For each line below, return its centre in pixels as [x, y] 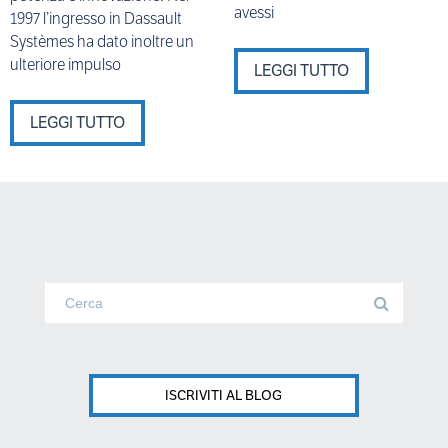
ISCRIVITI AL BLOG [224, 394]
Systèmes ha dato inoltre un [102, 41]
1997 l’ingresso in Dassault [96, 18]
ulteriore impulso [65, 64]
